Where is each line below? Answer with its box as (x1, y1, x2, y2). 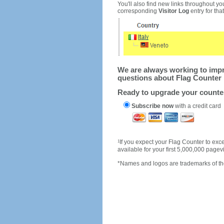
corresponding (117, 7, 158, 15)
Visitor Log (158, 7, 189, 15)
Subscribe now (131, 102, 173, 110)
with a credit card (173, 102, 221, 110)
